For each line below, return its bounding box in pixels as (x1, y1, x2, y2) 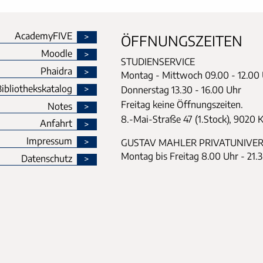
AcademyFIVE (14, 30, 72, 42)
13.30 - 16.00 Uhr (171, 84, 241, 96)
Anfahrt (39, 117, 72, 130)
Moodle (41, 48, 72, 60)
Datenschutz (21, 152, 72, 164)
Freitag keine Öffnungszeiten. (120, 99, 243, 111)
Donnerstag (120, 84, 171, 96)
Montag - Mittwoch (120, 69, 205, 82)
